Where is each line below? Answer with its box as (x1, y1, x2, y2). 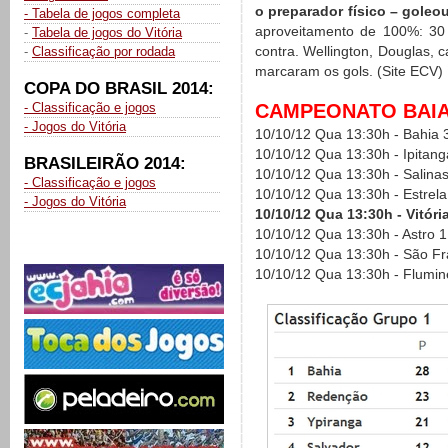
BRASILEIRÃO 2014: (24, 154, 186, 173)
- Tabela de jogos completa (24, 6, 180, 21)
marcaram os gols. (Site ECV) (255, 63, 443, 80)
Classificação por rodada (32, 44, 175, 59)
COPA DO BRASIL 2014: (24, 79, 214, 98)
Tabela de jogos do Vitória (32, 25, 182, 40)
